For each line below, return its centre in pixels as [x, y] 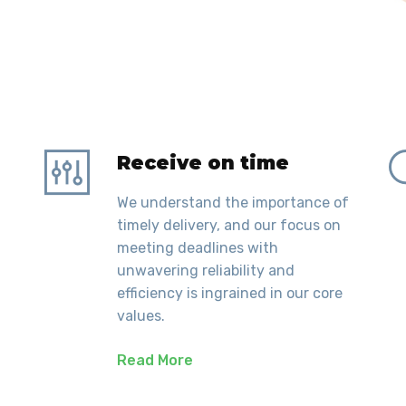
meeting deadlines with [198, 248]
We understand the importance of [233, 203]
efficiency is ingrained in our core [230, 294]
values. [141, 316]
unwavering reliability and [206, 271]
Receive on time [203, 163]
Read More [155, 361]
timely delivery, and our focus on [229, 226]
